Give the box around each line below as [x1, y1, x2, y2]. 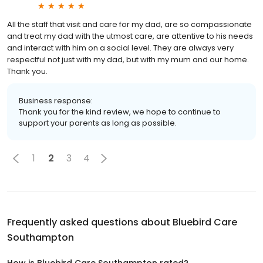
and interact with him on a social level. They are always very [7, 42, 234, 53]
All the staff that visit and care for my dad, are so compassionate [7, 18, 252, 30]
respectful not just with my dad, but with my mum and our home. [7, 53, 249, 65]
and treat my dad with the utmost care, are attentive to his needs [7, 30, 253, 42]
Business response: [19, 95, 93, 106]
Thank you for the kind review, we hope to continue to [19, 106, 221, 117]
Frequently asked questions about [7, 215, 173, 229]
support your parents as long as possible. [19, 117, 177, 129]
